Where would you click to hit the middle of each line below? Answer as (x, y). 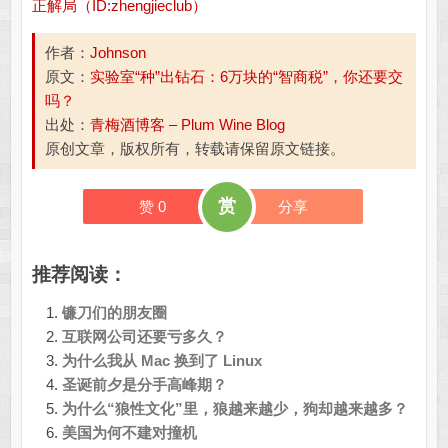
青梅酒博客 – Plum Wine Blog (187, 125)
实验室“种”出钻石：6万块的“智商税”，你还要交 (246, 77)
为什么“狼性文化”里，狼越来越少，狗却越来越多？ (234, 409)
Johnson (117, 53)
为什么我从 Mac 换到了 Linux (161, 361)
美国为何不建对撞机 (129, 433)
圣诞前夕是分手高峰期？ (144, 385)
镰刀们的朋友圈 (114, 313)
